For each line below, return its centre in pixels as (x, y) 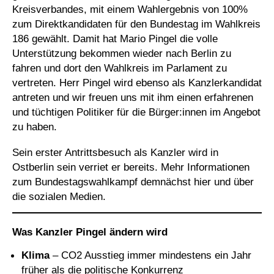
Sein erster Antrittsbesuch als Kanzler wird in (115, 153)
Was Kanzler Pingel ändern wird (90, 232)
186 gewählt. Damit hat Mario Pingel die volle (115, 39)
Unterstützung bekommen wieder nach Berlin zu (122, 54)
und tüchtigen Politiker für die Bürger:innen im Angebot (136, 112)
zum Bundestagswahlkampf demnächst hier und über (133, 182)
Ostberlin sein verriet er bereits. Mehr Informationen (131, 167)
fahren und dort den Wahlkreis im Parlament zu (120, 68)
